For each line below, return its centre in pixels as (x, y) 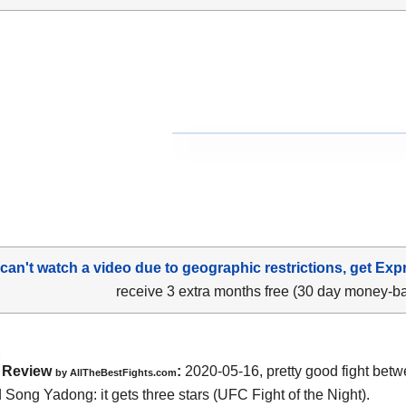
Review (29, 371)
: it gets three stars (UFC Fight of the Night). (232, 394)
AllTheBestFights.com (123, 372)
